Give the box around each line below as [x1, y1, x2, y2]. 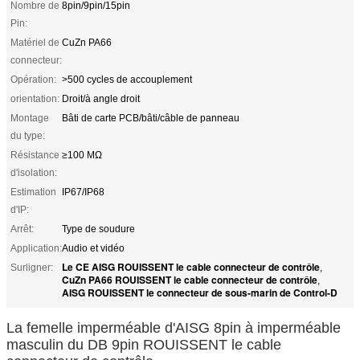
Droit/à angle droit [62, 92, 140, 104]
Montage [10, 112, 49, 124]
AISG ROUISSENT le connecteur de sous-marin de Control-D [62, 284, 337, 300]
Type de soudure [62, 223, 135, 235]
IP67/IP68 [62, 186, 104, 198]
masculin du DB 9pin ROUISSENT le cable [6, 336, 281, 353]
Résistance [10, 149, 59, 161]
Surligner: [10, 261, 53, 273]
